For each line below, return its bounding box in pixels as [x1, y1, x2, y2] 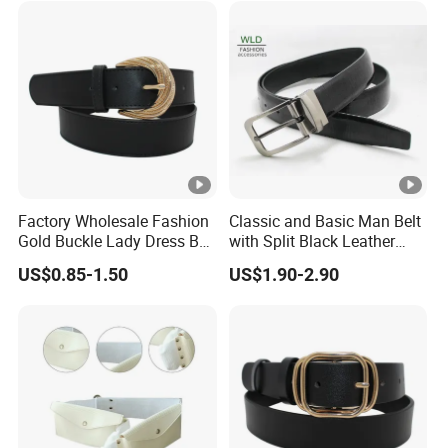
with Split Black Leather [228, 229, 395, 252]
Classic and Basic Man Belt [228, 209, 421, 232]
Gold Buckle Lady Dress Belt [18, 229, 217, 252]
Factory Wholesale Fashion [18, 209, 210, 232]
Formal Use [228, 249, 309, 272]
